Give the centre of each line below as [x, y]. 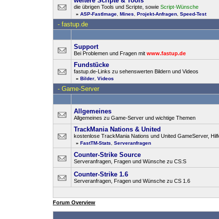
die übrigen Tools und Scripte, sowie [117, 7]
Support [86, 47]
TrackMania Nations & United [117, 129]
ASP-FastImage [99, 14]
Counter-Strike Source [107, 155]
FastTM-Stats [96, 143]
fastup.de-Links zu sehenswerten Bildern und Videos [136, 71]
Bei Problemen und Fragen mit [110, 53]
